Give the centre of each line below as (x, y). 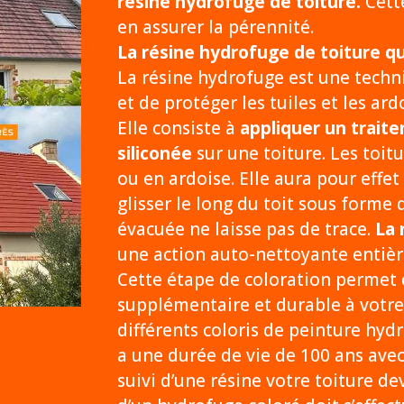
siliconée (154, 154)
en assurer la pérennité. (215, 28)
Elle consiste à (178, 129)
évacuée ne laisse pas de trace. (246, 230)
